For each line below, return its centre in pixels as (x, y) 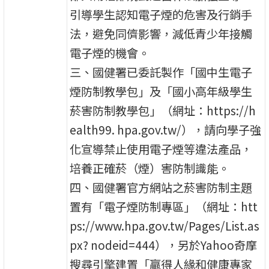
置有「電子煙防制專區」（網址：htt (164, 206)
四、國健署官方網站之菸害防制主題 (161, 187)
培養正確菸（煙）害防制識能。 (150, 168)
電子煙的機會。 (110, 53)
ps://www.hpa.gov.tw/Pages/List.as (165, 225)
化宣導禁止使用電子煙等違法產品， (161, 149)
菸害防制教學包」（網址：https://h (163, 110)
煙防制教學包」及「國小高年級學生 (161, 91)
